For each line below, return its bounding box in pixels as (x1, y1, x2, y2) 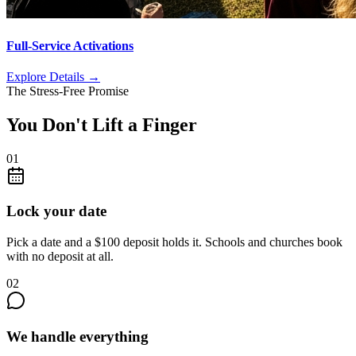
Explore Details (6, 69, 87, 83)
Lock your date (6, 203, 106, 220)
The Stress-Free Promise (6, 83, 129, 98)
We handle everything (6, 327, 149, 345)
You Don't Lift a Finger (6, 114, 197, 135)
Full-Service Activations (6, 38, 133, 52)
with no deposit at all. (6, 250, 114, 264)
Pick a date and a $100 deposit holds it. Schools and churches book (6, 235, 342, 250)
